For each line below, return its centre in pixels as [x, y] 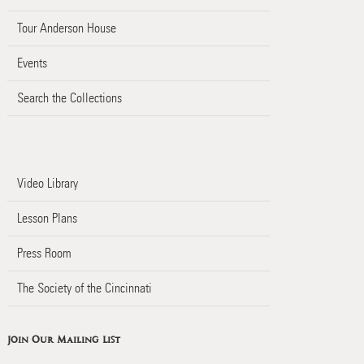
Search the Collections [69, 98]
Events [32, 63]
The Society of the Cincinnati [84, 288]
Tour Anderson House [66, 28]
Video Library [47, 184]
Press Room [44, 253]
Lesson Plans [47, 219]
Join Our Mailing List [63, 340]
